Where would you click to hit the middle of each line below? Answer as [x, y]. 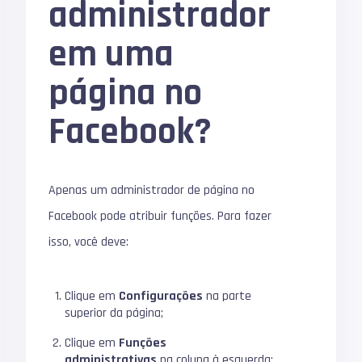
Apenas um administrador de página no [152, 190]
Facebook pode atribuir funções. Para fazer [160, 216]
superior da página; [114, 313]
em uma [112, 55]
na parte [227, 296]
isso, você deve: [89, 242]
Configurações [161, 296]
